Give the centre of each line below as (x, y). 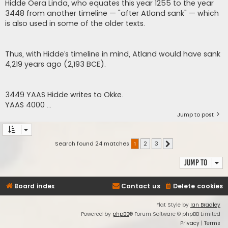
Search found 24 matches (93, 143)
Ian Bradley (205, 205)
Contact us (141, 186)
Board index (34, 186)
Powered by (97, 214)
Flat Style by (173, 205)
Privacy (190, 223)
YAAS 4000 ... (28, 105)
